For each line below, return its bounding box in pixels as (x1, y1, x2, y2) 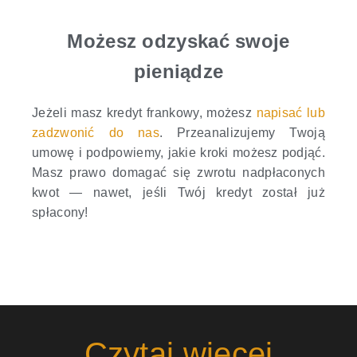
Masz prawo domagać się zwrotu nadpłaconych (32, 165, 325, 179)
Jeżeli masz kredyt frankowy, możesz (32, 105, 257, 120)
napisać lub (256, 105, 325, 120)
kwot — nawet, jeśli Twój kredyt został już (32, 185, 325, 199)
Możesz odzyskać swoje (67, 29, 290, 52)
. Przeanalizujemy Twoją (159, 125, 325, 139)
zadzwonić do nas (32, 125, 159, 139)
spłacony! (32, 205, 88, 219)
